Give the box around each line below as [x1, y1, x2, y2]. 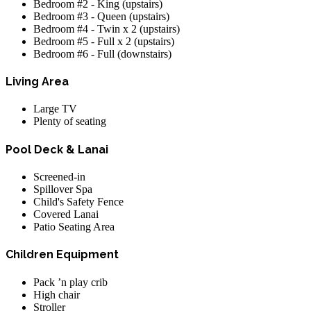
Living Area [6, 75, 69, 89]
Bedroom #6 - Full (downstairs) [33, 47, 171, 60]
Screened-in [33, 171, 85, 183]
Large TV [33, 103, 77, 115]
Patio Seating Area [33, 221, 115, 233]
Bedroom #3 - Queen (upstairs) [33, 10, 169, 22]
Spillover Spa [33, 183, 92, 196]
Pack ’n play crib [33, 276, 108, 288]
